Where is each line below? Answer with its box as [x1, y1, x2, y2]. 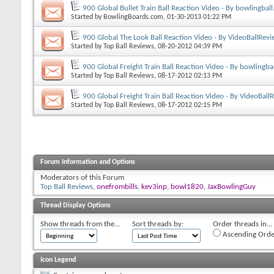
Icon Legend [40, 256, 76, 264]
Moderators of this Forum [40, 173, 124, 182]
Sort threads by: [132, 220, 183, 228]
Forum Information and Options [40, 158, 135, 166]
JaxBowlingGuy [207, 182, 256, 191]
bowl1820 [171, 182, 204, 191]
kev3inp [141, 182, 167, 191]
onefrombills [97, 182, 138, 191]
